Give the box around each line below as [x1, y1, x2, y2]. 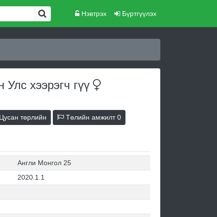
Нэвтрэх [79, 9, 107, 17]
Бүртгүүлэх [120, 9, 156, 17]
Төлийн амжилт [63, 113, 117, 121]
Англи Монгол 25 [17, 159, 72, 167]
